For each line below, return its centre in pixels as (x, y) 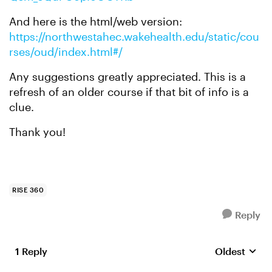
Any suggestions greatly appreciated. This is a (127, 76)
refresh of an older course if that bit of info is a (129, 92)
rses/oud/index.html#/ (66, 52)
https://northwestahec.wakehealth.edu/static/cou (134, 36)
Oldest (230, 251)
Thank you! (37, 132)
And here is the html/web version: (96, 21)
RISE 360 (28, 190)
